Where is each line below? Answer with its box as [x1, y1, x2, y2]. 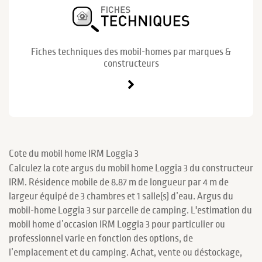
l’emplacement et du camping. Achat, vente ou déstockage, [9, 247, 242, 258]
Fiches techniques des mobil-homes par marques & [31, 46, 231, 57]
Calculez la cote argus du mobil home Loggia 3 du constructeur [9, 163, 253, 174]
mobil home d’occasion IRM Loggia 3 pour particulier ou [9, 219, 225, 230]
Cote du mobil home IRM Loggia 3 [9, 148, 139, 159]
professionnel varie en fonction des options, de [9, 233, 193, 244]
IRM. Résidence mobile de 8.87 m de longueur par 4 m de [9, 177, 229, 188]
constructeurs [103, 58, 159, 69]
